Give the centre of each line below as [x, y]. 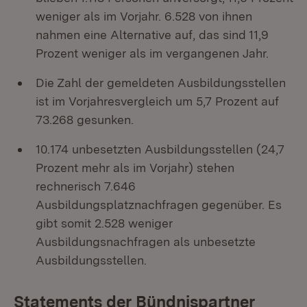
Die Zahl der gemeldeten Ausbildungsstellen [161, 83]
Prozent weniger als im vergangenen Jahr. [152, 53]
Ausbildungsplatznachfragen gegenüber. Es [159, 205]
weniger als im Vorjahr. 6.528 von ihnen [144, 16]
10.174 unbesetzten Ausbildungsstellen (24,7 [160, 149]
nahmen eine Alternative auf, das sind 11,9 [152, 35]
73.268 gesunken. [85, 120]
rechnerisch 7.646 [86, 186]
